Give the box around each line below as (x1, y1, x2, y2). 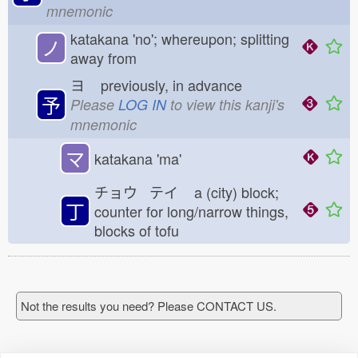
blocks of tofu (94, 220, 191, 241)
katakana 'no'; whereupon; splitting (70, 28, 289, 49)
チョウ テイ (94, 181, 190, 202)
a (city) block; (190, 181, 279, 202)
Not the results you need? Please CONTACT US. (21, 297, 276, 314)
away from (70, 47, 137, 68)
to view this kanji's (166, 94, 284, 114)
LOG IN (118, 94, 166, 114)
